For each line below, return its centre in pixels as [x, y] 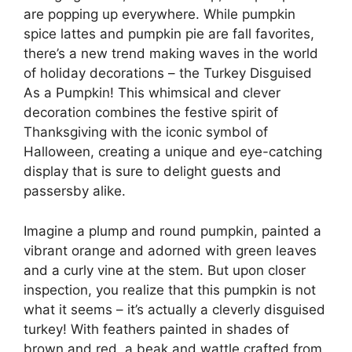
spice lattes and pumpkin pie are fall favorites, [169, 34]
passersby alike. [75, 191]
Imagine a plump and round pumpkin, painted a [172, 231]
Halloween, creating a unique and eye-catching [173, 152]
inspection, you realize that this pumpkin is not [170, 290]
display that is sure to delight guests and [152, 172]
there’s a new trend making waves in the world [171, 54]
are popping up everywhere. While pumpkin [159, 15]
